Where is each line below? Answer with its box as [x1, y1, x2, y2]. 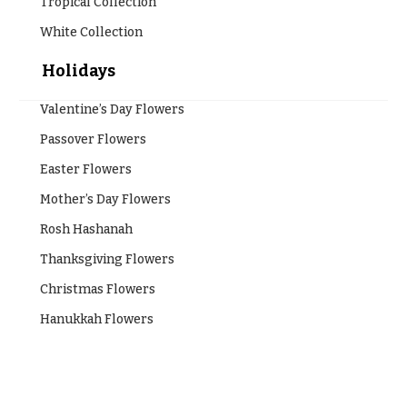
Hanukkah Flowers [39, 311, 154, 327]
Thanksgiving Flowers [39, 251, 174, 267]
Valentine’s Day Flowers [39, 101, 184, 117]
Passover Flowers [39, 131, 146, 147]
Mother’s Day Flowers [39, 191, 171, 207]
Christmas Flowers [39, 281, 155, 297]
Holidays [41, 60, 115, 81]
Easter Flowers [39, 161, 132, 177]
